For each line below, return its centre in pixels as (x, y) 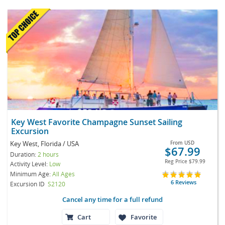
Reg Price (177, 161)
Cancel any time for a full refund (113, 199)
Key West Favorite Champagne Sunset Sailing (97, 122)
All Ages (64, 174)
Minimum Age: (31, 174)
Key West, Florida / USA (44, 143)
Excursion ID (27, 184)
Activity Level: (30, 163)
